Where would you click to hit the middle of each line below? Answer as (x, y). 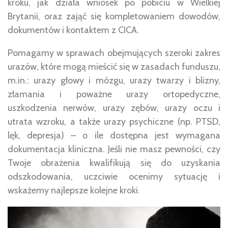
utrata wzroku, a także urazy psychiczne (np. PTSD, (114, 122)
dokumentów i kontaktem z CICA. (73, 30)
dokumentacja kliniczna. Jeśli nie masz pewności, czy (114, 149)
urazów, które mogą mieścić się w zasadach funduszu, (114, 67)
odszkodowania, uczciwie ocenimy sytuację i (114, 177)
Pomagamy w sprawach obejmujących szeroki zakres (114, 53)
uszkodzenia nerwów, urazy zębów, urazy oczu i (114, 108)
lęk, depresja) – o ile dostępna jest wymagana (114, 136)
